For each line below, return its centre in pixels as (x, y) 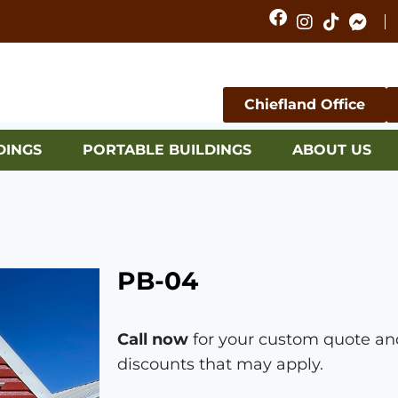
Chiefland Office (305, 104)
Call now (153, 339)
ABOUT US (331, 150)
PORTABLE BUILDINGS (167, 150)
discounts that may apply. (220, 364)
